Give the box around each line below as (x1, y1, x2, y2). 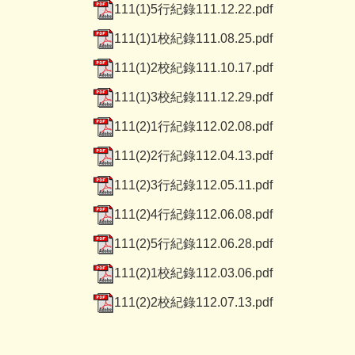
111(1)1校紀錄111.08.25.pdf (114, 31, 273, 45)
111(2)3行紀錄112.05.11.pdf (114, 177, 273, 192)
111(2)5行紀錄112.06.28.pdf (114, 236, 273, 250)
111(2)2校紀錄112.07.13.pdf (114, 295, 273, 309)
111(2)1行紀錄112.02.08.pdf (114, 119, 273, 133)
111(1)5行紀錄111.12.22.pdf (114, 2, 273, 16)
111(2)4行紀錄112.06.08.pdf (114, 207, 273, 221)
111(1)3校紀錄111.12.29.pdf (114, 90, 273, 104)
